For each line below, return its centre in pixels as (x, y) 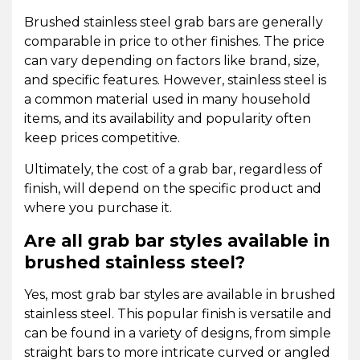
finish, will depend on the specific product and (173, 189)
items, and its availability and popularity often (168, 119)
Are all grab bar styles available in (177, 241)
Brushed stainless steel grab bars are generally (174, 22)
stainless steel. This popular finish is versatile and (178, 314)
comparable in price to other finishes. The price (174, 42)
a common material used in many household (168, 100)
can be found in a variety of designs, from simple (178, 333)
